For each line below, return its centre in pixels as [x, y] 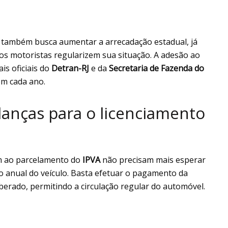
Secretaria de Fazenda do [156, 68]
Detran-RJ [70, 68]
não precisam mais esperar [154, 160]
